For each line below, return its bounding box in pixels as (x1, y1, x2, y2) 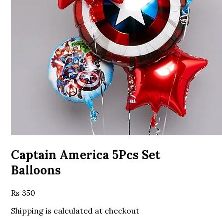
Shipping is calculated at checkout (11, 205, 140, 216)
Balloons (11, 162, 61, 178)
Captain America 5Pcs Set (11, 147, 161, 163)
